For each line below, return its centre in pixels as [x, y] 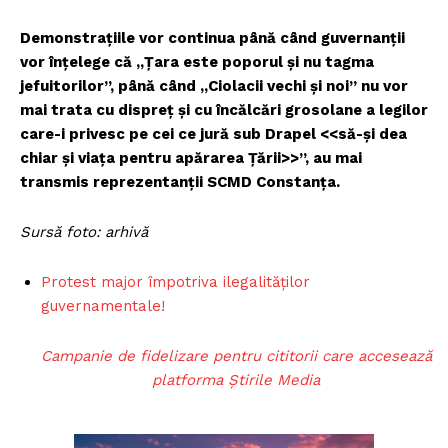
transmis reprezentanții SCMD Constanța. [180, 181]
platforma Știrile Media [236, 379]
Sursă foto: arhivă [84, 231]
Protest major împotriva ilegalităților [175, 281]
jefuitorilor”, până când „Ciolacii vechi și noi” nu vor [214, 85]
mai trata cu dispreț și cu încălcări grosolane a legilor [224, 109]
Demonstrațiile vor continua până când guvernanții [212, 37]
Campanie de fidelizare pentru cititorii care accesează [236, 355]
